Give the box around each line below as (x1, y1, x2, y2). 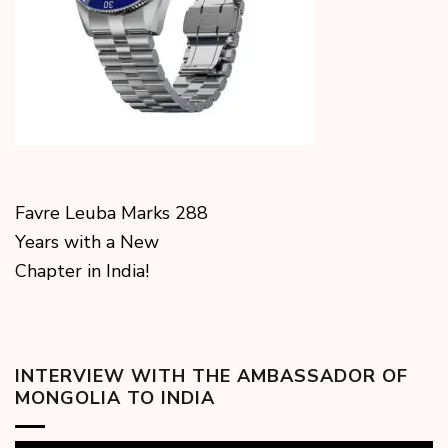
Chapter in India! (15, 259, 159, 284)
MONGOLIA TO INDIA (15, 386, 215, 411)
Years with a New (15, 230, 159, 255)
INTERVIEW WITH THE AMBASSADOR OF (15, 364, 408, 389)
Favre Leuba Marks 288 (15, 201, 208, 226)
